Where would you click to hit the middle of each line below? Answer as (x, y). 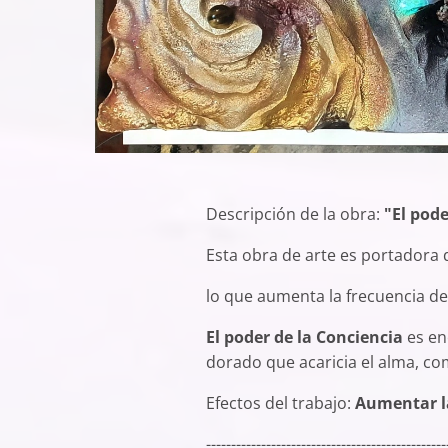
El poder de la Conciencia (306, 337)
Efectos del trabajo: (280, 403)
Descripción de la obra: (294, 214)
